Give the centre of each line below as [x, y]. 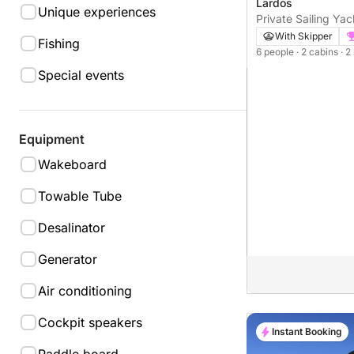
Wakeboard [72, 164]
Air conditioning [85, 291]
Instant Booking [307, 332]
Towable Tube [80, 196]
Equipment [52, 139]
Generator [68, 259]
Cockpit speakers [90, 322]
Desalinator [72, 228]
